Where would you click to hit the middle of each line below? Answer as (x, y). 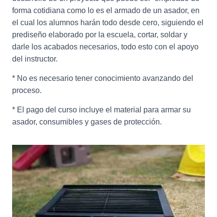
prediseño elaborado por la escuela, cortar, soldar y (100, 35)
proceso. (27, 90)
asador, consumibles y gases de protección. (87, 122)
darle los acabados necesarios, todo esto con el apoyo (105, 47)
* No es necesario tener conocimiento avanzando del (103, 78)
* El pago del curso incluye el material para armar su (101, 110)
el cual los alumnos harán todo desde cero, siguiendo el (108, 23)
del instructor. (35, 59)
